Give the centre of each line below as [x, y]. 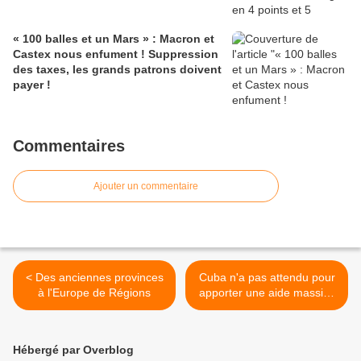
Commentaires [69, 146]
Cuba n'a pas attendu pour [267, 278]
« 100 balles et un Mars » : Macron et [114, 39]
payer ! [32, 85]
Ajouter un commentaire [146, 187]
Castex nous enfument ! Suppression [116, 54]
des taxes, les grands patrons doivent [117, 70]
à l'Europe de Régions [94, 293]
